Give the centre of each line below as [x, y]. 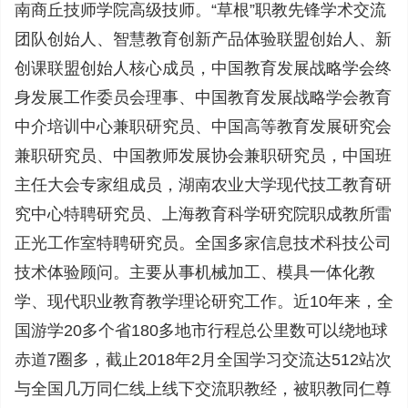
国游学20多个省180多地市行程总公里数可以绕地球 [201, 331]
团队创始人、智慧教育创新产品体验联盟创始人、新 [203, 39]
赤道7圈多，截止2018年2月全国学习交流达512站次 [203, 360]
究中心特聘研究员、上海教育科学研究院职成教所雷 [203, 214]
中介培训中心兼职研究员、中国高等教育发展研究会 [203, 127]
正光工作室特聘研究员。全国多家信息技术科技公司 [203, 243]
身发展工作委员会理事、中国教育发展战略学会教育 [203, 97]
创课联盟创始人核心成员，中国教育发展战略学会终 [203, 68]
